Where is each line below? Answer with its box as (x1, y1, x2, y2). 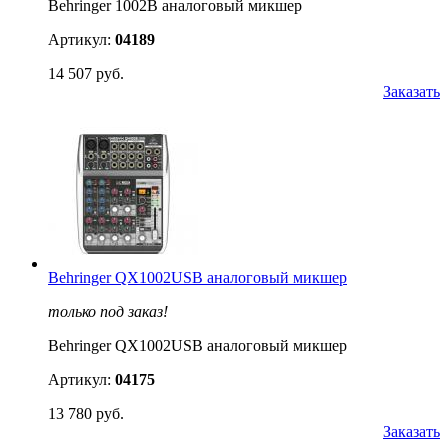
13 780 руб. (48, 404, 124, 422)
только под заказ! (48, 302, 168, 320)
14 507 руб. (48, 64, 124, 82)
